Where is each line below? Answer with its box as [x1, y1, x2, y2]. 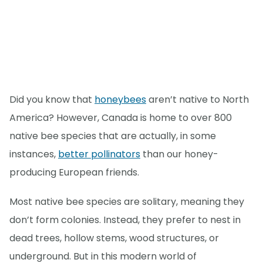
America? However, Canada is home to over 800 [9, 111, 232, 125]
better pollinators [58, 147, 140, 161]
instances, [9, 147, 58, 161]
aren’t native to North [146, 93, 249, 107]
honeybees [95, 93, 146, 107]
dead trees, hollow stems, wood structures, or [9, 231, 219, 245]
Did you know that [9, 93, 95, 107]
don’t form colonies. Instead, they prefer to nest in [9, 213, 241, 227]
